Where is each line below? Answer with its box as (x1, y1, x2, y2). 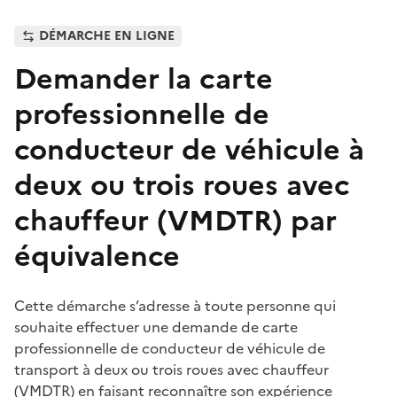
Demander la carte (14, 57, 273, 100)
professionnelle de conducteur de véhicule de (14, 337, 325, 359)
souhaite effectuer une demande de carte (14, 315, 298, 338)
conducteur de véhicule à (14, 128, 364, 171)
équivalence (14, 234, 180, 277)
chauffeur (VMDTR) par (14, 198, 337, 242)
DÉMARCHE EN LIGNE (39, 26, 175, 45)
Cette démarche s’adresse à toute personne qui (14, 294, 336, 316)
